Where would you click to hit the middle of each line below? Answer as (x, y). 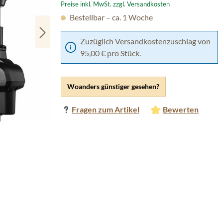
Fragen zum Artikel (106, 109)
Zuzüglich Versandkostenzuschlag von (145, 41)
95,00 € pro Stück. (111, 53)
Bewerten (181, 109)
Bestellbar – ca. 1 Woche (111, 17)
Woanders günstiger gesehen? (113, 86)
